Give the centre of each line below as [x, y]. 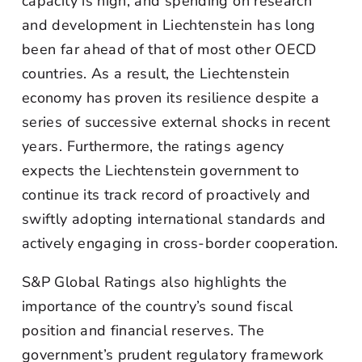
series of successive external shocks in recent [176, 122]
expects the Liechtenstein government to [161, 170]
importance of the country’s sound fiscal [158, 306]
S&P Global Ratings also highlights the [155, 282]
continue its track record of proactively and [166, 195]
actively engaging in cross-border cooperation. [180, 243]
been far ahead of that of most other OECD [169, 49]
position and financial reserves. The [143, 330]
